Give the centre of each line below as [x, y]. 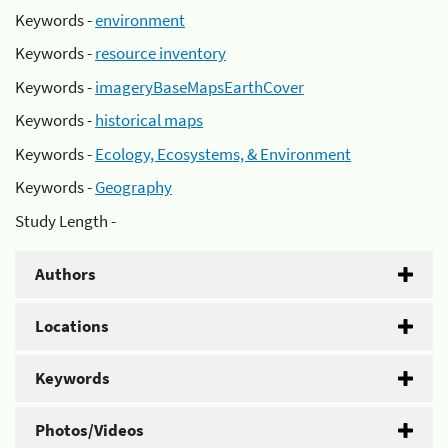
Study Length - [65, 220]
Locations [72, 325]
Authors [65, 273]
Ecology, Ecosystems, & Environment [223, 153]
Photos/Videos [89, 429]
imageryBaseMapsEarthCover [199, 86]
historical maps [149, 120]
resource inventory [160, 53]
